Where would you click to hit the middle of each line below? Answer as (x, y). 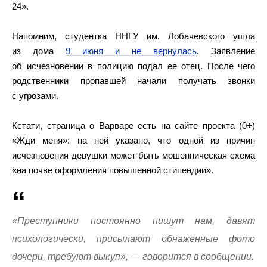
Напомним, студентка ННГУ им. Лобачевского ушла (133, 36)
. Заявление (226, 51)
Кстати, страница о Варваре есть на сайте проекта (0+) (133, 125)
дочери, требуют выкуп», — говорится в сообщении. (133, 257)
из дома (39, 51)
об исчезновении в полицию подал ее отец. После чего (133, 66)
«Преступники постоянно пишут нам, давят (133, 221)
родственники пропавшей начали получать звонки (133, 81)
